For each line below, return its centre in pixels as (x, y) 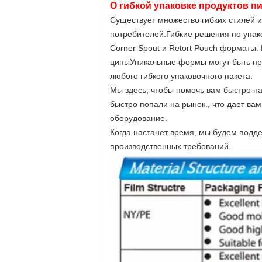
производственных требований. (170, 146)
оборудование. (139, 118)
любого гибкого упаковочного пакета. (181, 76)
